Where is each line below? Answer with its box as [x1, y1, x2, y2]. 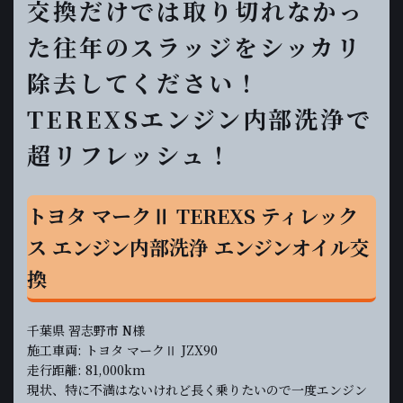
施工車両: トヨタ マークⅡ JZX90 [27, 341, 218, 359]
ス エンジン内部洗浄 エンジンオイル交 [27, 233, 370, 261]
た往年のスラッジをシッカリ [27, 30, 363, 63]
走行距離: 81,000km [27, 361, 146, 379]
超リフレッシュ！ [27, 138, 233, 171]
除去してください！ [27, 66, 261, 99]
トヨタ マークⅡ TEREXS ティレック [27, 201, 358, 229]
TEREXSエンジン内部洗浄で [27, 102, 372, 135]
